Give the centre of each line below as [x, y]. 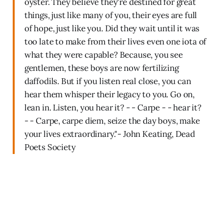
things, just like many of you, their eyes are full [111, 15]
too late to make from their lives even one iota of [115, 41]
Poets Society [50, 147]
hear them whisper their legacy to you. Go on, [109, 94]
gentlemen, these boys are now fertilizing [101, 68]
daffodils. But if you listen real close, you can [108, 81]
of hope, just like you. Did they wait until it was [112, 28]
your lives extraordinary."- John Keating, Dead [109, 134]
